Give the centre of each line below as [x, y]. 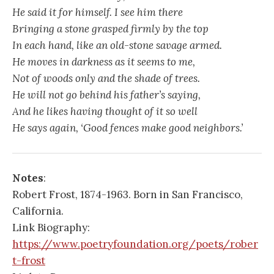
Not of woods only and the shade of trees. [106, 78]
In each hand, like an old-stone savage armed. [117, 45]
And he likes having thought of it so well [105, 111]
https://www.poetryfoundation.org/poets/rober [135, 244]
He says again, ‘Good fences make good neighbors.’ [128, 128]
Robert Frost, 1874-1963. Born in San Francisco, [128, 195]
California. [38, 211]
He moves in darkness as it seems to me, [104, 61]
